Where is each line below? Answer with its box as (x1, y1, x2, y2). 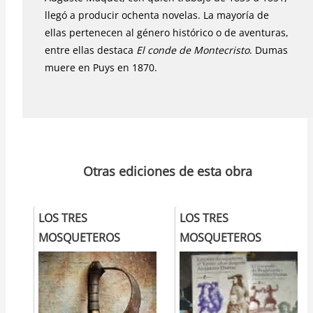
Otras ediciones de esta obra (83, 162, 252, 180)
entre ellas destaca (45, 43, 136, 57)
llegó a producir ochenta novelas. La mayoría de (45, 8, 269, 22)
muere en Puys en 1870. (45, 60, 160, 74)
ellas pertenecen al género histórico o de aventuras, (45, 25, 289, 39)
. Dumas (249, 43, 288, 57)
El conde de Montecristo (136, 43, 249, 57)
